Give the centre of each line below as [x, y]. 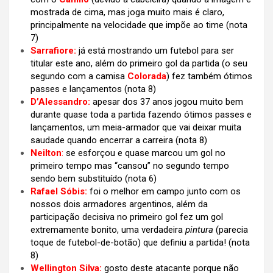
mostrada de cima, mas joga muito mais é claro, [127, 12]
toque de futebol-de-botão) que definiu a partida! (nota [140, 243]
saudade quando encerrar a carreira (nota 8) [119, 140]
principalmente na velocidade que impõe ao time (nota [139, 25]
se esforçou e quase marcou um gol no [144, 153]
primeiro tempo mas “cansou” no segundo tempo [130, 166]
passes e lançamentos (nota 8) [93, 89]
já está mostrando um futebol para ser [155, 51]
